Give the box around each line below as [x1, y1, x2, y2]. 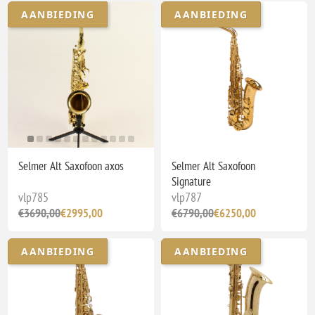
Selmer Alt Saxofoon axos [18, 157, 124, 174]
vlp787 [172, 188, 202, 205]
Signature [172, 173, 211, 189]
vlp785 [18, 188, 49, 205]
